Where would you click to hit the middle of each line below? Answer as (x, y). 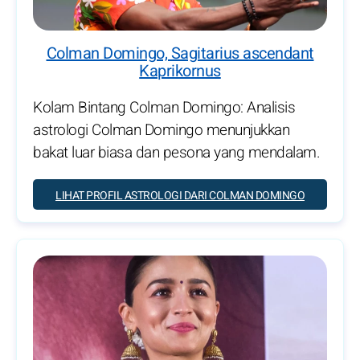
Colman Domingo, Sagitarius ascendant (180, 54)
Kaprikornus (180, 72)
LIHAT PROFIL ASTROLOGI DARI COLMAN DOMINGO (180, 196)
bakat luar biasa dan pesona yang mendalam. (176, 153)
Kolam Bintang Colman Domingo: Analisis (164, 108)
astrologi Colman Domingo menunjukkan (161, 131)
